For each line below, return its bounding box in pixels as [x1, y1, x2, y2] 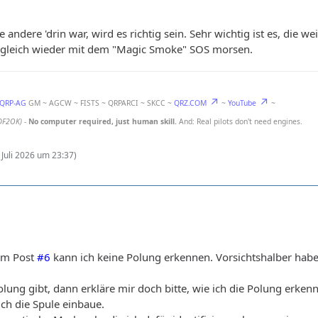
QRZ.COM [174, 97, 207, 108]
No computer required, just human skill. [28, 116, 177, 126]
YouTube [228, 97, 257, 108]
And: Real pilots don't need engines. [177, 116, 303, 126]
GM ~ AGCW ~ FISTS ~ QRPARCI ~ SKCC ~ [26, 97, 175, 108]
